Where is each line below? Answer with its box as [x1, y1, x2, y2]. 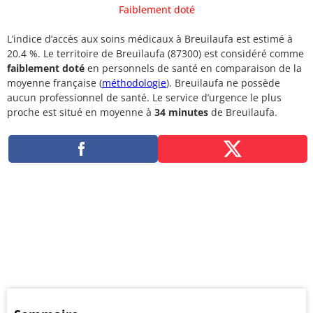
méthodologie [102, 76, 166, 89]
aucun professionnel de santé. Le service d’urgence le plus [7, 91, 282, 104]
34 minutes [154, 105, 208, 119]
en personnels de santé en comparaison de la [85, 61, 302, 75]
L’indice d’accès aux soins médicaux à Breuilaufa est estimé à [7, 32, 293, 45]
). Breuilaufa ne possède [166, 76, 280, 89]
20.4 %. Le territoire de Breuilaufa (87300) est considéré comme [7, 47, 304, 60]
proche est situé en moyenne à [7, 105, 154, 119]
